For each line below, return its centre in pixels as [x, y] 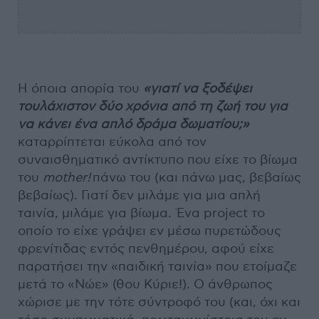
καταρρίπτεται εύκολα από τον [112, 142]
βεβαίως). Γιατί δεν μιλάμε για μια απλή [139, 195]
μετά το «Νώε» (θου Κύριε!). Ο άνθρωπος [145, 284]
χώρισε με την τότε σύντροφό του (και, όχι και [159, 302]
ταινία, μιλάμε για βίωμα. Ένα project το [141, 213]
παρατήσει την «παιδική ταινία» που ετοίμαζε [157, 266]
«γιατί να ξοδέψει [198, 88]
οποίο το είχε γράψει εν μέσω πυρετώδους [150, 231]
